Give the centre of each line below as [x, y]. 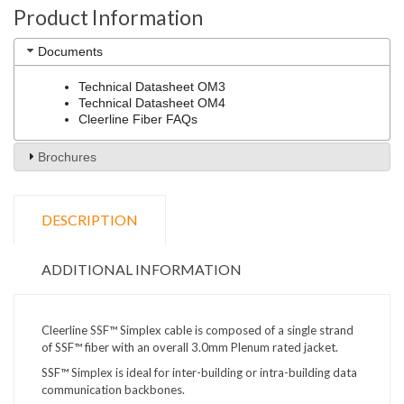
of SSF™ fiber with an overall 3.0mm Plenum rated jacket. [190, 347]
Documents [70, 51]
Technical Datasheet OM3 [152, 87]
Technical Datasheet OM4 [152, 103]
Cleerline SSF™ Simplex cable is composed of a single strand [197, 330]
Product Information [108, 17]
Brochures [67, 156]
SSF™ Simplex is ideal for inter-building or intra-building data [199, 373]
